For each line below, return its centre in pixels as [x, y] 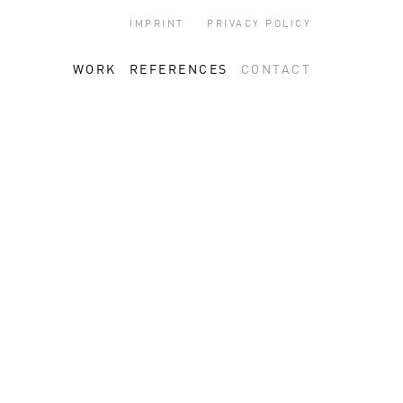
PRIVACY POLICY [259, 25]
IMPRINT [157, 25]
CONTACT [276, 70]
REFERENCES [179, 70]
